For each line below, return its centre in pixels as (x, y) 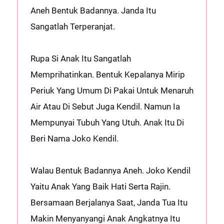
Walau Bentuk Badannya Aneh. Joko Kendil (110, 170)
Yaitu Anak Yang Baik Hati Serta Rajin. (100, 186)
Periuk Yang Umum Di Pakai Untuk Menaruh (112, 90)
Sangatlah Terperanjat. (72, 26)
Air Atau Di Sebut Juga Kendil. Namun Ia (105, 106)
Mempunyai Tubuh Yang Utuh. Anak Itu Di (107, 122)
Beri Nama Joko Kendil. (74, 138)
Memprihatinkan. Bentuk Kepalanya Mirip (107, 74)
